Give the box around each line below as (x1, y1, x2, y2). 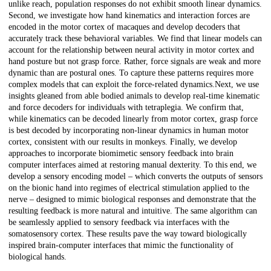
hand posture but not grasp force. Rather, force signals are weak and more (8, 57, 261, 67)
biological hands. (8, 252, 67, 262)
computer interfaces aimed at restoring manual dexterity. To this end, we (8, 160, 256, 170)
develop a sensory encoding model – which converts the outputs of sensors (8, 172, 263, 181)
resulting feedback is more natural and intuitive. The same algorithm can (8, 206, 257, 216)
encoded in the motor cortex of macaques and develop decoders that (8, 22, 240, 32)
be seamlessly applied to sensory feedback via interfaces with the (8, 218, 229, 227)
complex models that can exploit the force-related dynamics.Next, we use (8, 80, 259, 90)
